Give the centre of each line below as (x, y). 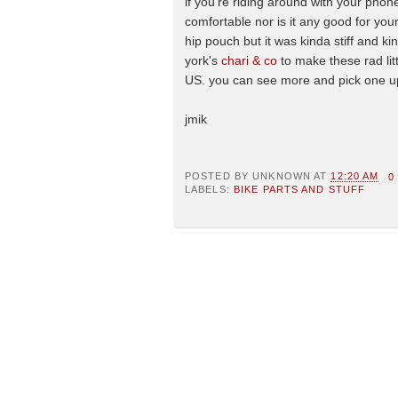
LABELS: (209, 190)
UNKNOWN (282, 176)
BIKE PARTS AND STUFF (299, 190)
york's (203, 60)
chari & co (249, 60)
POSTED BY (219, 176)
